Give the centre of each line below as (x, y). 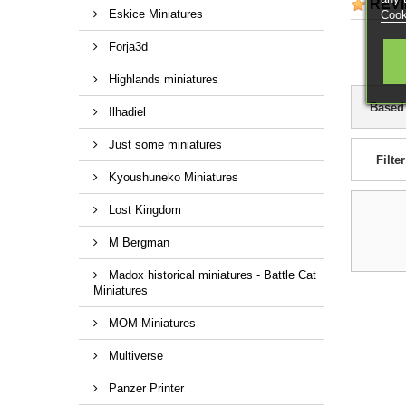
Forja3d (126, 46)
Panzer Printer (145, 388)
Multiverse (134, 355)
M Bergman (137, 242)
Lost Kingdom (143, 209)
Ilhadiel (126, 111)
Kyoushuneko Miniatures (172, 177)
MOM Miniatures (150, 323)
